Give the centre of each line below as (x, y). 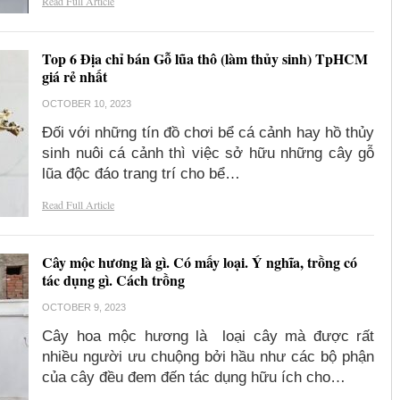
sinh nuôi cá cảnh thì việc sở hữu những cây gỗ (208, 154)
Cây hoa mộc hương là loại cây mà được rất (208, 337)
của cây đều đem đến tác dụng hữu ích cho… (194, 378)
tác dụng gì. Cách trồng (114, 280)
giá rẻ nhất (75, 77)
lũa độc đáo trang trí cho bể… (142, 174)
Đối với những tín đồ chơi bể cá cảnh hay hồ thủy (208, 133)
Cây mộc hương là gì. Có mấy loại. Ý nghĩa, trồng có (200, 262)
